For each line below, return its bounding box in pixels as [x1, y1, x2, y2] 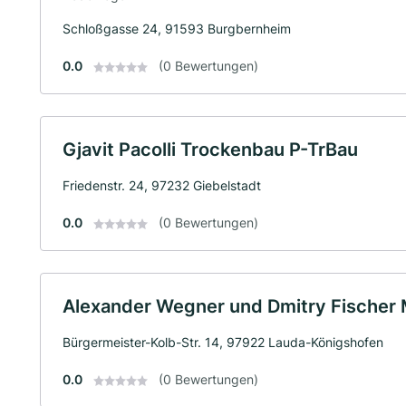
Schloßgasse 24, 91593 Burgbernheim [63, 20, 291, 36]
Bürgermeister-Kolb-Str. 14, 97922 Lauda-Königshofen [63, 333, 383, 350]
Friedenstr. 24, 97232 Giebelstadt [63, 177, 261, 193]
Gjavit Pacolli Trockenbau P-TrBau [63, 138, 358, 160]
